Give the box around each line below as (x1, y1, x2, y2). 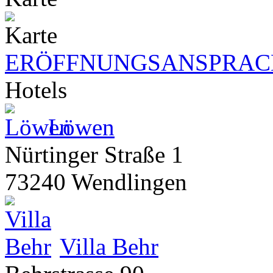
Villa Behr (60, 233, 158, 260)
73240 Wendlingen (5, 168, 187, 195)
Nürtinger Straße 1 (5, 141, 183, 168)
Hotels (5, 76, 67, 103)
